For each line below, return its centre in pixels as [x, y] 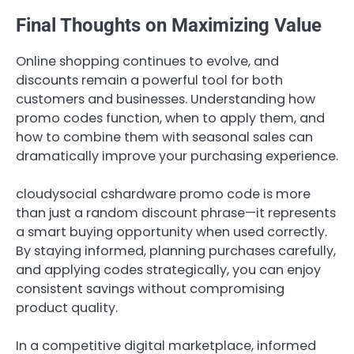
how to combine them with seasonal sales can [164, 137]
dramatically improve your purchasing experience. [177, 156]
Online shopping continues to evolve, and [147, 61]
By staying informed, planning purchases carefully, [176, 251]
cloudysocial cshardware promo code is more [163, 194]
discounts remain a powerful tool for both [149, 80]
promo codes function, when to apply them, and [170, 118]
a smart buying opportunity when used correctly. [171, 232]
